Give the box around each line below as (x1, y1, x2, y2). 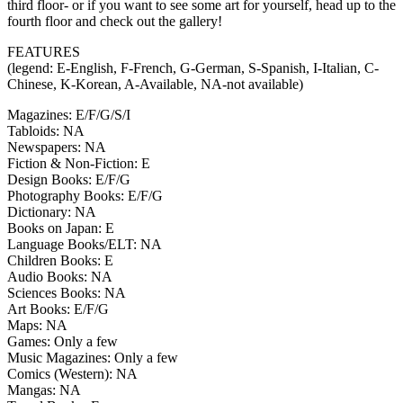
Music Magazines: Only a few (7, 349, 178, 365)
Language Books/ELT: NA (7, 236, 162, 252)
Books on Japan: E (7, 219, 114, 236)
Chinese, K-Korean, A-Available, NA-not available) (7, 76, 303, 92)
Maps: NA (7, 317, 67, 333)
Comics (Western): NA (7, 365, 138, 381)
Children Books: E (7, 252, 113, 268)
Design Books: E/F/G (7, 171, 130, 187)
